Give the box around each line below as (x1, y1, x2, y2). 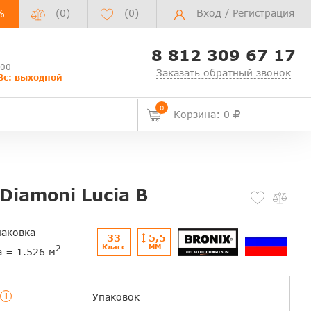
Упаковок (92, 291, 140, 303)
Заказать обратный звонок (156, 67, 291, 79)
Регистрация (233, 7, 294, 19)
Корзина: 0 (174, 108, 233, 120)
